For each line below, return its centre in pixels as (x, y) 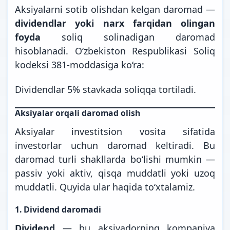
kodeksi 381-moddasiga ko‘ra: (80, 64)
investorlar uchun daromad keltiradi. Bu (115, 145)
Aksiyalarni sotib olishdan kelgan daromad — (115, 9)
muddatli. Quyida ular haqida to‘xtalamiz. (105, 187)
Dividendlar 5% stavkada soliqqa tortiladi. (106, 89)
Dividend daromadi (62, 209)
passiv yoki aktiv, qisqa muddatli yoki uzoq (115, 173)
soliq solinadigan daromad (128, 37)
